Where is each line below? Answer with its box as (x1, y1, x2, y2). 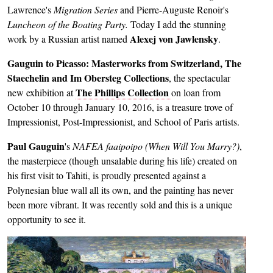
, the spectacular (169, 71, 230, 85)
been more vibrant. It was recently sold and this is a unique (7, 198, 232, 211)
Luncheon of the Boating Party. (7, 18, 130, 31)
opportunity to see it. (7, 213, 86, 226)
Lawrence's (7, 3, 54, 16)
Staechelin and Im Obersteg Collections (7, 71, 169, 85)
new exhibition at (7, 86, 76, 99)
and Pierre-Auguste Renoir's (120, 3, 229, 16)
